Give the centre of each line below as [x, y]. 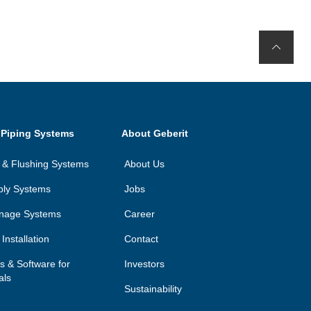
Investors [145, 263]
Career [140, 213]
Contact [142, 238]
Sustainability [153, 288]
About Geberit [155, 133]
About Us [145, 163]
